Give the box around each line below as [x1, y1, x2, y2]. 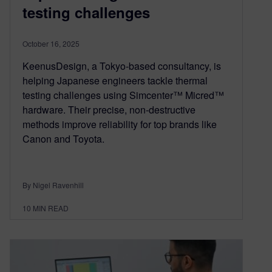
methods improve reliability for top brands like [22, 117, 217, 132]
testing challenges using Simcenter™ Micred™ [22, 88, 224, 103]
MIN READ [33, 203, 69, 214]
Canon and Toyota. [22, 132, 104, 146]
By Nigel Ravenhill [22, 180, 84, 191]
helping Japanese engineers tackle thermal [22, 73, 208, 88]
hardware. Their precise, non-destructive [22, 103, 195, 117]
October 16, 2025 [22, 38, 80, 49]
